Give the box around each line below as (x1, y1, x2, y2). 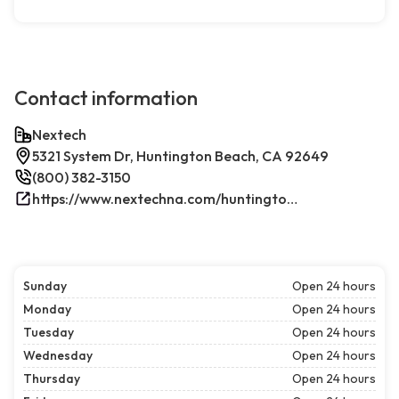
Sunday (23, 278, 67, 295)
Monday (23, 301, 71, 318)
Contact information (14, 85, 198, 111)
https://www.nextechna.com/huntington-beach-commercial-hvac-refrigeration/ (287, 190, 297, 208)
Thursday (23, 370, 80, 387)
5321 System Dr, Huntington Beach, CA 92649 (32, 147, 329, 166)
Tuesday (23, 324, 74, 341)
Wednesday (23, 347, 93, 364)
